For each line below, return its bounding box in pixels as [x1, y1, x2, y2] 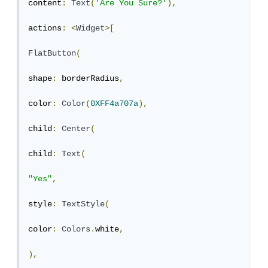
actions [31, 23, 64, 33]
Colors [64, 224, 93, 234]
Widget [78, 23, 107, 33]
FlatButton [31, 48, 78, 59]
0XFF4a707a [93, 99, 141, 109]
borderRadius [59, 74, 121, 84]
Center [64, 124, 93, 134]
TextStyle [64, 199, 107, 209]
